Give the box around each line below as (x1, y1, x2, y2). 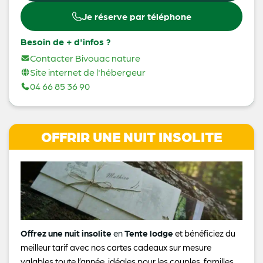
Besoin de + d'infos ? (21, 35, 116, 48)
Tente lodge (124, 227, 173, 239)
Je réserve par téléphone (81, 9, 191, 22)
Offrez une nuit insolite (21, 227, 112, 239)
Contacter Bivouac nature (30, 51, 140, 64)
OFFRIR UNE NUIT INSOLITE (41, 127, 222, 146)
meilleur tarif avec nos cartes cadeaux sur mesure (21, 241, 211, 253)
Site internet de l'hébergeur (30, 65, 146, 78)
